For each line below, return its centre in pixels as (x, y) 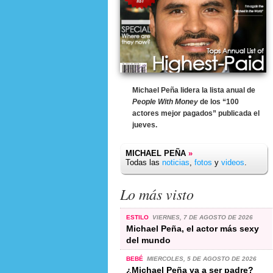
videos (233, 162)
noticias (176, 162)
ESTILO (138, 217)
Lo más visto (157, 194)
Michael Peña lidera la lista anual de (194, 90)
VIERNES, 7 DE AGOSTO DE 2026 (202, 217)
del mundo (148, 240)
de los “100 (218, 102)
